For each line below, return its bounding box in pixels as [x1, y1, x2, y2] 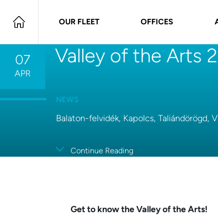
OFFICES [141, 17, 174, 26]
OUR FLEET [59, 17, 100, 26]
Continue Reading [71, 145, 133, 155]
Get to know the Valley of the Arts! [71, 204, 208, 215]
